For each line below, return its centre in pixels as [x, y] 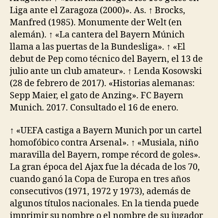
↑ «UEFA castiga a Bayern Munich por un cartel [106, 131]
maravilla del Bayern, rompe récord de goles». [105, 155]
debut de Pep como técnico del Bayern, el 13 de [106, 59]
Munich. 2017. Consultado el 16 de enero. [94, 108]
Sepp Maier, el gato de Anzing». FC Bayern [97, 95]
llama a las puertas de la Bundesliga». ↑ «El [98, 47]
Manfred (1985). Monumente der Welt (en [96, 22]
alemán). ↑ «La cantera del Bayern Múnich [97, 35]
